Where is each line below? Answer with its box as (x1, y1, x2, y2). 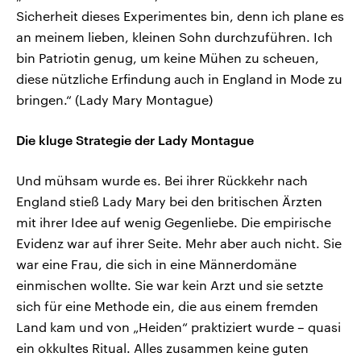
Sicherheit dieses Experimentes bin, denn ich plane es (16, 7, 344, 23)
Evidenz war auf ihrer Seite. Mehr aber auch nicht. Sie (16, 234, 342, 251)
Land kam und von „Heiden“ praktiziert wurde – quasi (16, 318, 341, 334)
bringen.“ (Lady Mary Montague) (16, 91, 213, 107)
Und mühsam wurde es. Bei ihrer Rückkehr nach (16, 172, 308, 188)
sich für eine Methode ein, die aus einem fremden (16, 297, 318, 313)
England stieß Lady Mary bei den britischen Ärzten (16, 193, 322, 209)
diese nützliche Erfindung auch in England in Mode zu (16, 70, 342, 86)
